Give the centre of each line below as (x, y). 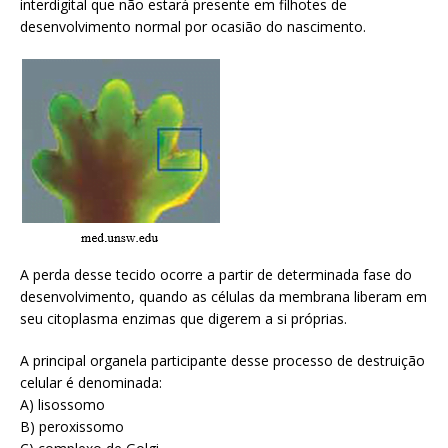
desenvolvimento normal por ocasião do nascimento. (193, 26)
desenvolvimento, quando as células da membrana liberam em (223, 296)
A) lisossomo (62, 404)
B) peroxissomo (72, 426)
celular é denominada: (91, 382)
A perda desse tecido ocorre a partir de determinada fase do (216, 274)
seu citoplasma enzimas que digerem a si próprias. (183, 318)
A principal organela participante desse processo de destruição (222, 360)
